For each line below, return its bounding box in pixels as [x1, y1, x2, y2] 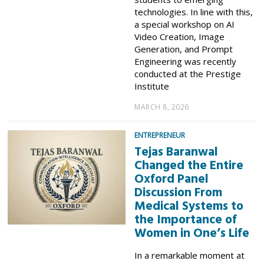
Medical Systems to [134, 196, 244, 216]
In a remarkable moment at [134, 249, 245, 261]
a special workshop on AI [134, 18, 235, 30]
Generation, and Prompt [134, 42, 233, 55]
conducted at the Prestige [134, 67, 242, 80]
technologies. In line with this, [134, 5, 253, 18]
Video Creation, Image [134, 30, 225, 42]
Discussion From [134, 183, 223, 203]
